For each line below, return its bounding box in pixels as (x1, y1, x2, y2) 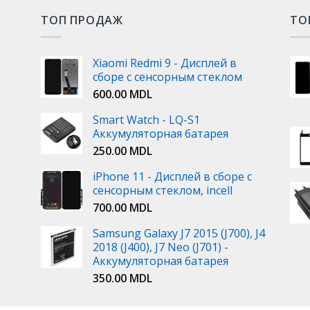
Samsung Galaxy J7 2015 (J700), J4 (92, 226, 265, 241)
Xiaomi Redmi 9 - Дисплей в (92, 55, 237, 71)
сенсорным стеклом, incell (92, 183, 232, 199)
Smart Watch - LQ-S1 (92, 112, 200, 128)
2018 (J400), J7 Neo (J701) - (92, 239, 228, 255)
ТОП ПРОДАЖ (40, 12, 123, 28)
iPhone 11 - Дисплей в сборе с (92, 169, 252, 185)
